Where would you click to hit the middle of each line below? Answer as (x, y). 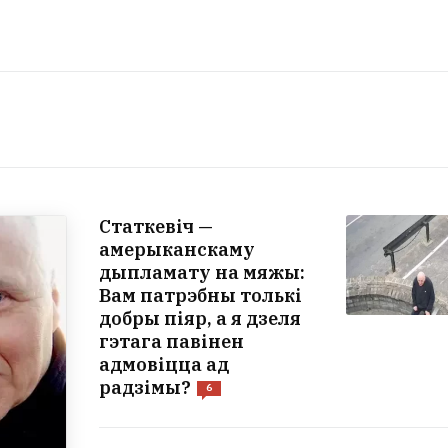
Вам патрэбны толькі (200, 295)
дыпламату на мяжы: (202, 272)
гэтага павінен (171, 341)
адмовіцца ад (164, 364)
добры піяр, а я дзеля (200, 318)
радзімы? (145, 387)
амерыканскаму (177, 249)
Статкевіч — (156, 226)
